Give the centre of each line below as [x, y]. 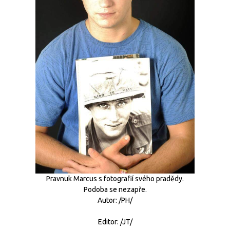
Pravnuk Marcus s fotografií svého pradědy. [115, 178]
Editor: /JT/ [115, 222]
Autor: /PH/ [115, 200]
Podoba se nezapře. [115, 189]
